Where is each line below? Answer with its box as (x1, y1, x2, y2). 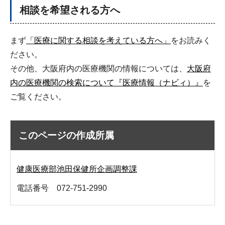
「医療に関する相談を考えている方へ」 (26, 36, 171, 45)
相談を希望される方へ (20, 4, 120, 16)
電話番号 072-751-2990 (17, 184, 107, 193)
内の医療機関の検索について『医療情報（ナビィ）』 (10, 78, 203, 87)
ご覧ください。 (10, 92, 66, 101)
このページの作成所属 (19, 130, 114, 141)
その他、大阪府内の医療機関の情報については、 (10, 64, 187, 73)
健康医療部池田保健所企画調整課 (17, 165, 137, 174)
